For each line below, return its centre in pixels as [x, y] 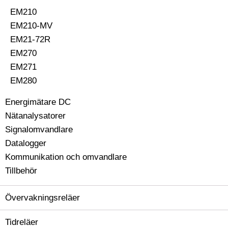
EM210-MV [31, 26]
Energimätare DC [38, 102]
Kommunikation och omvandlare [66, 157]
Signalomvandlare [39, 130]
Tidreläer [22, 222]
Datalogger [26, 143]
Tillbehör [21, 171]
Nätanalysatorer [35, 116]
